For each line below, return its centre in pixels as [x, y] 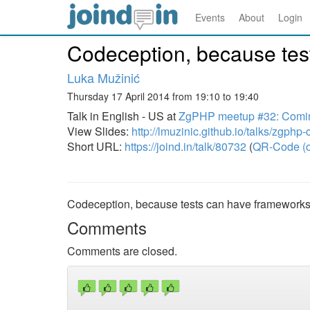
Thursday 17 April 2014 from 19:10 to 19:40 [163, 96]
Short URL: [96, 146]
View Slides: [99, 131]
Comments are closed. [122, 251]
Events [210, 17]
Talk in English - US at [123, 116]
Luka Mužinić [103, 77]
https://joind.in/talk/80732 [185, 146]
